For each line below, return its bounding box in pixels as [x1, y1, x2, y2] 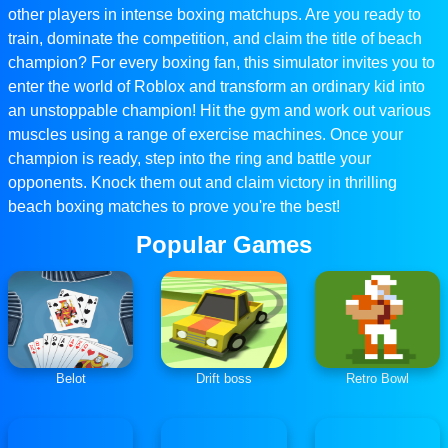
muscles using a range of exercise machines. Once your [8, 126, 403, 144]
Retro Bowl [345, 371, 409, 387]
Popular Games [136, 231, 312, 259]
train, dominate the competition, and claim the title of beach [8, 30, 422, 48]
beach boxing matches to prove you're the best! [8, 198, 340, 216]
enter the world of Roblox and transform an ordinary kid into [8, 78, 425, 96]
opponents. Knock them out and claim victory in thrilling [8, 174, 397, 192]
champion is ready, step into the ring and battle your [8, 150, 371, 168]
